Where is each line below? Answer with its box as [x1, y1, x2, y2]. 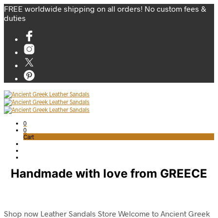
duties [4, 13, 26, 22]
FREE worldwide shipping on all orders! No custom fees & [4, 4, 206, 13]
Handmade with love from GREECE [11, 166, 207, 181]
